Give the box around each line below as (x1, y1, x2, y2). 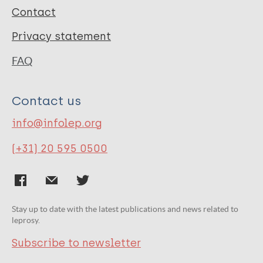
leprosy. (12, 215, 40, 225)
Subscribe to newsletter (12, 236, 141, 249)
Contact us (12, 93, 81, 108)
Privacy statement (12, 30, 111, 43)
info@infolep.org (12, 116, 102, 130)
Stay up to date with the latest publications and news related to (12, 204, 238, 214)
